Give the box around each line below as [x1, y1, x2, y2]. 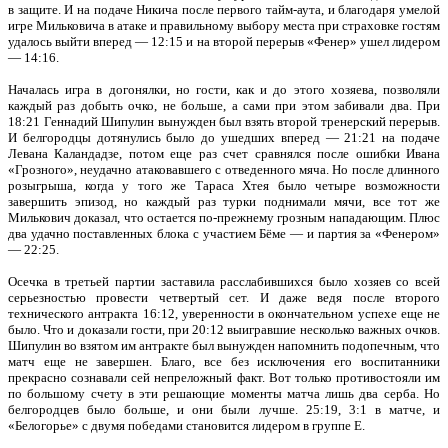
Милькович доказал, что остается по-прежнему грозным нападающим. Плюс [8, 210, 440, 225]
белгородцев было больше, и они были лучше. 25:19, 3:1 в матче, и [8, 402, 440, 417]
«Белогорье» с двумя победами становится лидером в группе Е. [8, 418, 365, 433]
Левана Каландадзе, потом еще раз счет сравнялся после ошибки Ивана [8, 146, 440, 161]
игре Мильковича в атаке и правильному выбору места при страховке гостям [8, 18, 440, 33]
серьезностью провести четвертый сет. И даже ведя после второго [8, 290, 440, 305]
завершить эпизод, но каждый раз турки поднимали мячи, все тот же [8, 194, 440, 209]
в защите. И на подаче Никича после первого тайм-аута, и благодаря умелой [8, 2, 440, 17]
